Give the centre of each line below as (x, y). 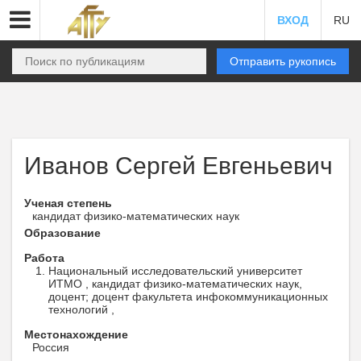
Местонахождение (76, 334)
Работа (44, 258)
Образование (62, 233)
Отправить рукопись (283, 61)
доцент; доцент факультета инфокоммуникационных (188, 297)
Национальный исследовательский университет (175, 271)
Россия (51, 347)
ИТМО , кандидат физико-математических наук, (175, 284)
